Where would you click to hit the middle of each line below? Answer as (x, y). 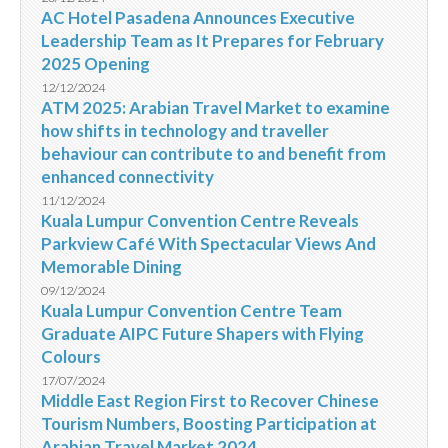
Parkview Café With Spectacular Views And (208, 243)
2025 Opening (95, 63)
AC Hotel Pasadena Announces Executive (198, 17)
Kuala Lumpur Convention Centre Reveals (200, 220)
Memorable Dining (111, 266)
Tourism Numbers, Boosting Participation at (209, 423)
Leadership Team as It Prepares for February (212, 40)
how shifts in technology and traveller (185, 130)
